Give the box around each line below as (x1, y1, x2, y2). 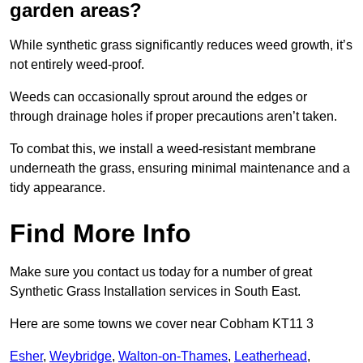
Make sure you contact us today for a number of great (10, 265, 312, 280)
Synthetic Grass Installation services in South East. (10, 284, 301, 299)
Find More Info (10, 219, 191, 249)
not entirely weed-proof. (10, 58, 144, 72)
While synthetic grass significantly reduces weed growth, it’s (10, 38, 352, 53)
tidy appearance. (10, 181, 105, 195)
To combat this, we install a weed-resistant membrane (10, 142, 316, 156)
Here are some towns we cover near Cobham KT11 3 (10, 317, 314, 331)
